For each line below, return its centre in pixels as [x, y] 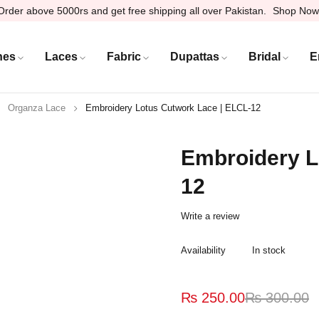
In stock [269, 250]
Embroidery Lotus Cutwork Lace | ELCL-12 [173, 108]
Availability [203, 250]
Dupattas [194, 56]
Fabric [124, 56]
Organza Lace [37, 108]
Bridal [264, 56]
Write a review [210, 216]
